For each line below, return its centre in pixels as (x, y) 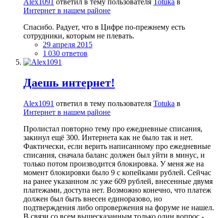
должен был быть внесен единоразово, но (93, 199)
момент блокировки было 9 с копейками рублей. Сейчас (117, 173)
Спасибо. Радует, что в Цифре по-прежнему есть (104, 27)
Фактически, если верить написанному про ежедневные (117, 146)
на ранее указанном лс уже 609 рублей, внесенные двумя (118, 182)
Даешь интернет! (69, 83)
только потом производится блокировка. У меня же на (114, 164)
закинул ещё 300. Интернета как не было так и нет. (108, 138)
